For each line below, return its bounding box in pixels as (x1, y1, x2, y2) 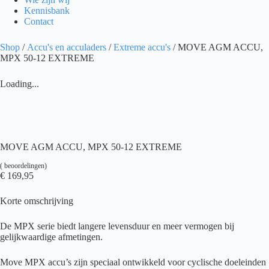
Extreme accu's (113, 42, 171, 53)
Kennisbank (24, 5, 70, 16)
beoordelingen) (2, 161, 47, 170)
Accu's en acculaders (27, 42, 106, 53)
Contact (24, 16, 53, 27)
